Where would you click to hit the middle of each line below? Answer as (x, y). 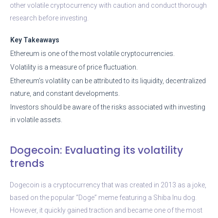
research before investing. (49, 18)
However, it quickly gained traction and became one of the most (106, 210)
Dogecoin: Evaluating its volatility (96, 150)
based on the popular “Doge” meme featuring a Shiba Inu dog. (103, 197)
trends (27, 163)
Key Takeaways (35, 40)
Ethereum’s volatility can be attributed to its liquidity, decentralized (108, 81)
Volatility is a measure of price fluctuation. (74, 67)
